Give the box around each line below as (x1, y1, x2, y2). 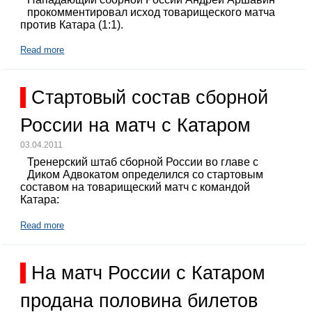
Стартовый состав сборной (31, 86, 269, 108)
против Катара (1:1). (20, 18, 124, 31)
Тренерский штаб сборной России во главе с (27, 156, 259, 169)
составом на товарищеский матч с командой (20, 181, 251, 194)
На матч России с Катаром (31, 262, 266, 283)
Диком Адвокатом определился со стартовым (27, 169, 264, 181)
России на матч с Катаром (20, 114, 251, 136)
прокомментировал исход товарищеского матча (27, 6, 276, 18)
